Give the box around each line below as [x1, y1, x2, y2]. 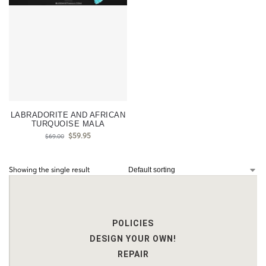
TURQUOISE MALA [31, 119, 105, 128]
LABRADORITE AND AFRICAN [10, 110, 126, 119]
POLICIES [112, 218, 154, 228]
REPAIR [117, 249, 149, 259]
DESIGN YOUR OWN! [90, 234, 176, 243]
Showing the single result [9, 165, 90, 174]
